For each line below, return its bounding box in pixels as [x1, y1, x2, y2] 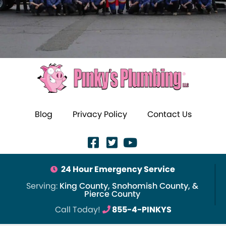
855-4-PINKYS [110, 204, 172, 216]
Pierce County [84, 188, 140, 200]
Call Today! [54, 204, 102, 216]
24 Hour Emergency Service [61, 163, 175, 176]
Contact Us [147, 108, 192, 121]
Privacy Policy [72, 108, 127, 121]
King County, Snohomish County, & [60, 180, 198, 192]
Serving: [26, 180, 60, 192]
